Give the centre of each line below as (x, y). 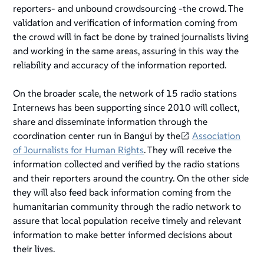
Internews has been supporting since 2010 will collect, (126, 108)
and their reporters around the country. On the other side (131, 178)
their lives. (34, 249)
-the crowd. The (210, 9)
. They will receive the (188, 150)
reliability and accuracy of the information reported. (120, 65)
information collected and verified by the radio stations (127, 164)
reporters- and (44, 9)
